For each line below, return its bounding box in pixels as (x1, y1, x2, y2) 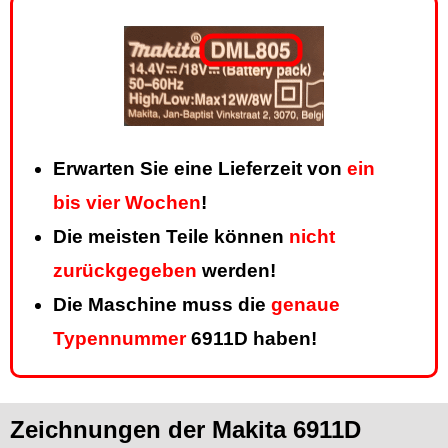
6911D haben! (186, 328, 317, 350)
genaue (271, 294, 340, 316)
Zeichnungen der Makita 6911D (10, 416, 361, 444)
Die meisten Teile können (53, 226, 289, 248)
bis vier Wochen (53, 192, 201, 214)
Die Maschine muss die (53, 294, 271, 316)
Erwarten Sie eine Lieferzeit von (53, 158, 347, 180)
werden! (197, 260, 276, 282)
